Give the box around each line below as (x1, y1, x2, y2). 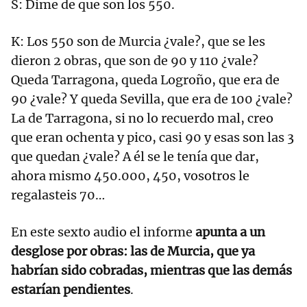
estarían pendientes (11, 282, 130, 298)
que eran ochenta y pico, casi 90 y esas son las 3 (11, 130, 294, 146)
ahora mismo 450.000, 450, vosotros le (11, 168, 249, 184)
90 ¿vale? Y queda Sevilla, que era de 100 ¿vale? (11, 91, 293, 108)
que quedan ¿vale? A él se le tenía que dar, (11, 149, 259, 165)
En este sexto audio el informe (11, 224, 195, 241)
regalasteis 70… (11, 187, 105, 204)
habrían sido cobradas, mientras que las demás (11, 262, 292, 279)
